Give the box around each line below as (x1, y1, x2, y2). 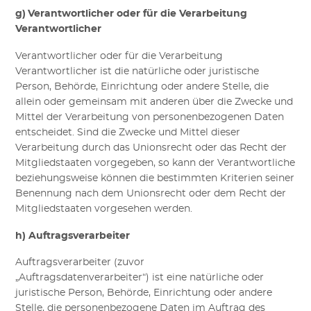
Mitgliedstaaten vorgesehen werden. (15, 203, 193, 214)
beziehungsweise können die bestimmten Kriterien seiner (15, 173, 295, 183)
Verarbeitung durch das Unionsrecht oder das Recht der (15, 142, 287, 153)
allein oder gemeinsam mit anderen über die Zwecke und (15, 96, 294, 107)
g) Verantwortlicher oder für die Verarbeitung (15, 9, 248, 19)
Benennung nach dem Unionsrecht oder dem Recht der (15, 188, 287, 199)
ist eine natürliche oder (152, 273, 264, 283)
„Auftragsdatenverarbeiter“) (15, 273, 153, 283)
